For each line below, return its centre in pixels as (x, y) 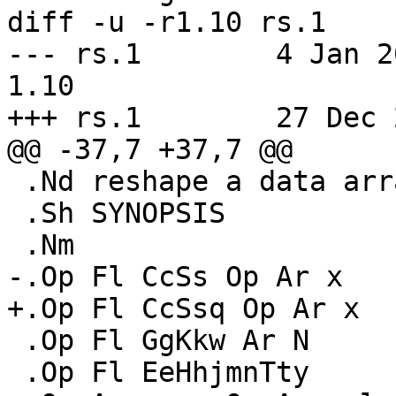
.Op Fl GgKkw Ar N (15, 341)
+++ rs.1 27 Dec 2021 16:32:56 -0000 (74, 118)
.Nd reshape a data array (15, 182)
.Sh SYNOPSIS (15, 213)
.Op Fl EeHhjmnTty (15, 373)
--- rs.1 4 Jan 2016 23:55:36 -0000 (74, 54)
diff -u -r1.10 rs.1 (167, 23)
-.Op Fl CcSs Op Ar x (175, 277)
